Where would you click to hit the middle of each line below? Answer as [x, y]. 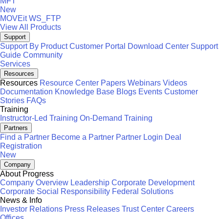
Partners [16, 128]
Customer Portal [98, 46]
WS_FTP [45, 18]
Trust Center [143, 209]
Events [150, 92]
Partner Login [139, 137]
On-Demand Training [116, 118]
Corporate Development [153, 183]
